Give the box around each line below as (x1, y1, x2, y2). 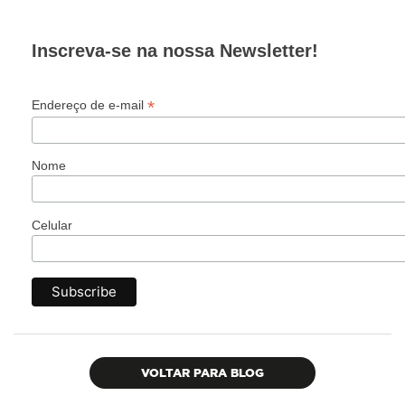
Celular (32, 218, 72, 233)
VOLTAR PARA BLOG (141, 366, 264, 379)
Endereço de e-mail (32, 97, 147, 112)
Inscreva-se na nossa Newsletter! (32, 40, 318, 61)
